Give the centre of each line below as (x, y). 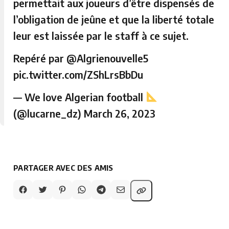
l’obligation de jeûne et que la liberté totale (114, 19)
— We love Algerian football (80, 97)
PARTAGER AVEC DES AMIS (63, 167)
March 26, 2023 (120, 113)
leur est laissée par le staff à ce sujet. (101, 35)
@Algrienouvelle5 (108, 58)
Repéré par (40, 58)
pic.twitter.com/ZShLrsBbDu (78, 74)
